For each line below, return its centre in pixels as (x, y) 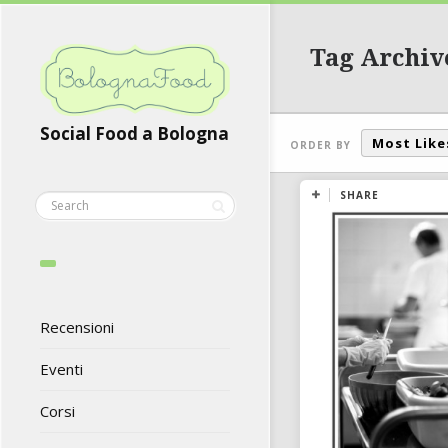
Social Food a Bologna (134, 134)
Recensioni (77, 327)
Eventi (61, 369)
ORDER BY (320, 144)
